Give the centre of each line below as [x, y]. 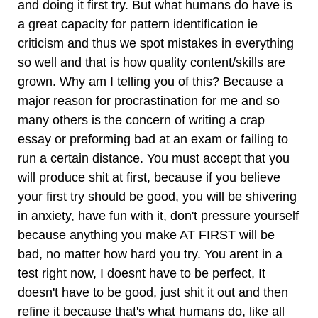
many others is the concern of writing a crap [141, 120]
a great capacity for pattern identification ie [138, 24]
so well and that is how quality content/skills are [152, 62]
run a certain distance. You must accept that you [154, 158]
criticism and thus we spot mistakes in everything [156, 43]
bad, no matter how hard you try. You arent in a [150, 254]
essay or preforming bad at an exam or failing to [153, 139]
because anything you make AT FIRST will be [146, 235]
